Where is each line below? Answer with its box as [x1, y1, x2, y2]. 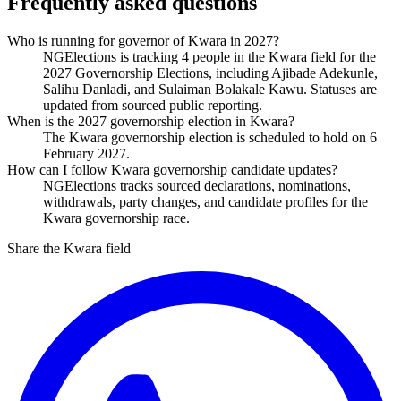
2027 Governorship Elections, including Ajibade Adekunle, [43, 64, 378, 81]
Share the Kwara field [7, 240, 131, 256]
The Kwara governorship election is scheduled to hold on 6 [43, 129, 377, 145]
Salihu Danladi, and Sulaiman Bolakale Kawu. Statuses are [43, 81, 377, 97]
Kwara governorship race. [43, 209, 190, 226]
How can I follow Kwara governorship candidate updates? [7, 161, 337, 177]
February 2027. [43, 145, 130, 161]
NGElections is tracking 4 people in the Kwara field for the [43, 48, 376, 64]
